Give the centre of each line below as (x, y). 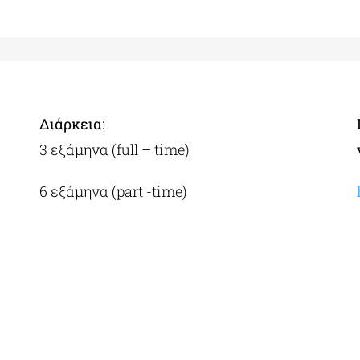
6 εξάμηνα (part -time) (114, 192)
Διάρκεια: (73, 124)
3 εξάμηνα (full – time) (115, 150)
